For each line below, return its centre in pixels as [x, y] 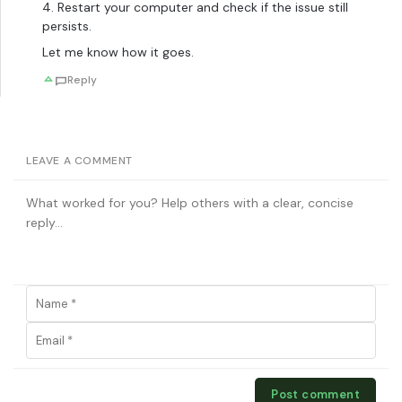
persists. [67, 26]
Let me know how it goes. [118, 52]
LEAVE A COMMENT [79, 161]
